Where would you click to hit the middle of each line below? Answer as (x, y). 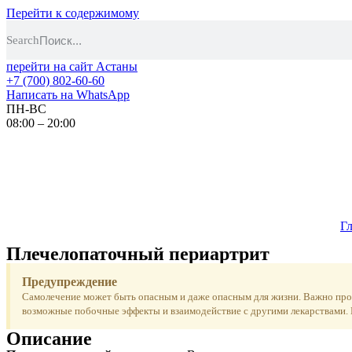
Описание (49, 339)
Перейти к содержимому (73, 13)
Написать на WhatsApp (68, 95)
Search (23, 40)
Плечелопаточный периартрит (138, 254)
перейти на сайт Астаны (72, 66)
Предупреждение (70, 282)
